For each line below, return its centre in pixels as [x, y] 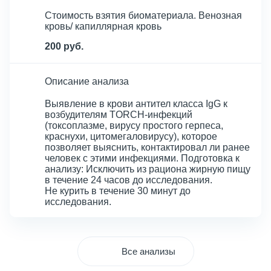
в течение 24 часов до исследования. [129, 180]
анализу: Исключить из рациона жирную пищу [148, 169]
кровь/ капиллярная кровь [103, 26]
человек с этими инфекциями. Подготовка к [142, 158]
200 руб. [64, 46]
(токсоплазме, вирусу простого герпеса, [134, 126]
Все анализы [148, 251]
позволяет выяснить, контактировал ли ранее [147, 147]
